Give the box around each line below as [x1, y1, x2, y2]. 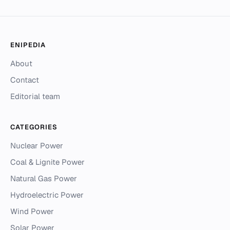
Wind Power [10, 206, 54, 217]
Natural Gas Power [10, 174, 77, 184]
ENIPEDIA [10, 41, 46, 50]
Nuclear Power [10, 141, 63, 151]
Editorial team [10, 91, 60, 102]
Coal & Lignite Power [10, 157, 85, 167]
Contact [10, 75, 39, 85]
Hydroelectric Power [10, 190, 84, 200]
